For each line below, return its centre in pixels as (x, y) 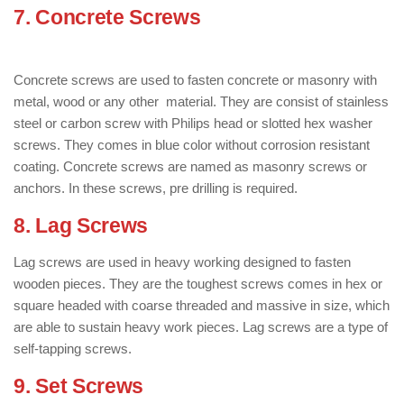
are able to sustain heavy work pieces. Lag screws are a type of (201, 327)
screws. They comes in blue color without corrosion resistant (192, 145)
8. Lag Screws (81, 226)
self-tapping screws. (73, 349)
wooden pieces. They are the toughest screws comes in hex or (198, 284)
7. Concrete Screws (107, 18)
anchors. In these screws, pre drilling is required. (156, 188)
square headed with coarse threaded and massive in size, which (202, 305)
